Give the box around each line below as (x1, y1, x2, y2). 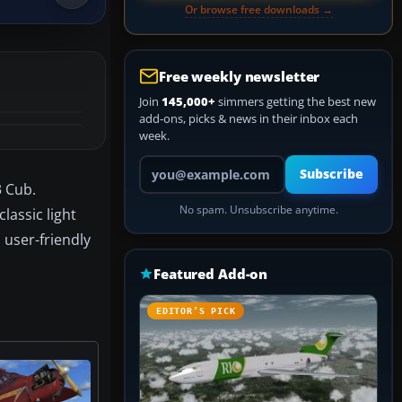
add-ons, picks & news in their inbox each (139, 110, 358, 127)
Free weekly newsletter (159, 67, 320, 85)
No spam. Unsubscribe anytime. (179, 203, 338, 216)
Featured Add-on (153, 265, 268, 283)
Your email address (138, 154, 240, 170)
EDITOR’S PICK (156, 306, 236, 316)
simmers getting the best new (215, 93, 376, 109)
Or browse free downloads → (184, 2, 333, 17)
